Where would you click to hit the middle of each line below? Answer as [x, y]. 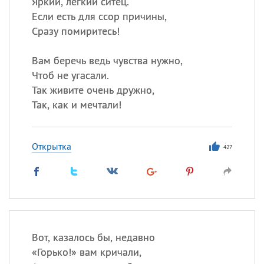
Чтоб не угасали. [70, 75]
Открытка [51, 146]
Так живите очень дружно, [93, 90]
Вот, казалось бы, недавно [93, 237]
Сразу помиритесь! [75, 31]
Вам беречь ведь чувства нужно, [107, 60]
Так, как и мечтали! [76, 105]
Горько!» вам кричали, [89, 252]
